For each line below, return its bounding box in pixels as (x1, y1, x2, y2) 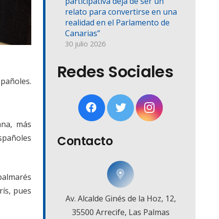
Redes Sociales (57, 61, 174, 83)
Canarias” (65, 28, 100, 39)
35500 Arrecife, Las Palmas (71, 207, 170, 218)
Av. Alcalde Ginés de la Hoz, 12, (65, 193, 176, 204)
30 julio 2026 (65, 39, 106, 49)
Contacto (57, 133, 113, 150)
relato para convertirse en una (65, 6, 177, 18)
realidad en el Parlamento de (65, 17, 170, 28)
